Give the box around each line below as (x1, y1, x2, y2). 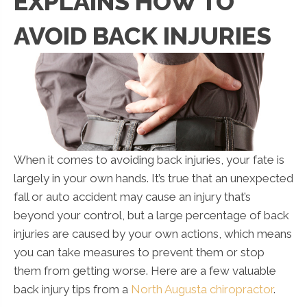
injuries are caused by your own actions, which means (14, 226, 292, 241)
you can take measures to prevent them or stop (14, 245, 265, 259)
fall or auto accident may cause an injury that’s (14, 189, 251, 204)
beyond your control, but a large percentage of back (14, 208, 289, 222)
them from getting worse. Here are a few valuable (14, 263, 276, 278)
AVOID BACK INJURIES (14, 21, 271, 50)
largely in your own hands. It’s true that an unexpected (14, 171, 293, 185)
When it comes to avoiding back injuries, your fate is (14, 152, 284, 167)
